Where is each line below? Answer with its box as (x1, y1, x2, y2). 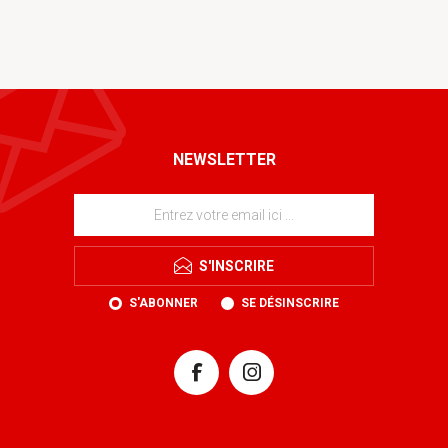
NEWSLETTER (172, 150, 276, 169)
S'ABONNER (129, 296, 198, 310)
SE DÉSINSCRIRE (241, 296, 339, 310)
